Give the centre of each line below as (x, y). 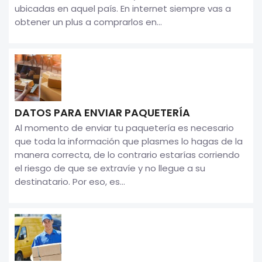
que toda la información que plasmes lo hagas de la (129, 141)
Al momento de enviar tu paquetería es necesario (124, 127)
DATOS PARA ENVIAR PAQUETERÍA (102, 112)
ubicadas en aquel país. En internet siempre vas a (123, 8)
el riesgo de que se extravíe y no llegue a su (110, 168)
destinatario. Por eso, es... (70, 181)
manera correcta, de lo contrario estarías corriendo (127, 154)
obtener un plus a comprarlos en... (88, 22)
